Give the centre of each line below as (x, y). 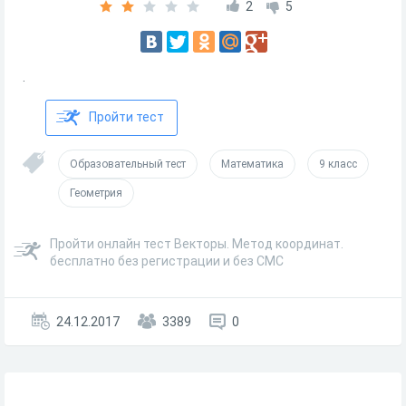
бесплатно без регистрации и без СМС (167, 261)
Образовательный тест (128, 164)
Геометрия (96, 193)
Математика (252, 164)
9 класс (338, 164)
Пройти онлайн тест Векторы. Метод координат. (197, 244)
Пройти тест (126, 117)
